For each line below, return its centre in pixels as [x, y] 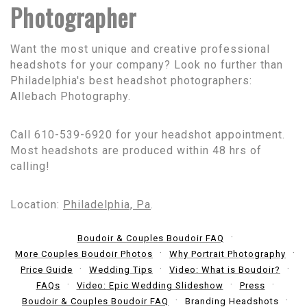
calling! [32, 166]
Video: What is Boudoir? [225, 269]
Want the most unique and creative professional [140, 49]
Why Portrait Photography [228, 254]
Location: [37, 204]
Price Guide [47, 269]
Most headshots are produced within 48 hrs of [136, 150]
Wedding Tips [121, 269]
